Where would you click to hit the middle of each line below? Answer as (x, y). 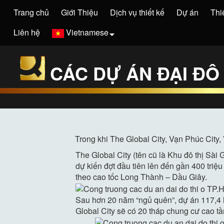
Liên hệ (27, 32)
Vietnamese (87, 32)
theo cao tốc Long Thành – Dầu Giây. (141, 176)
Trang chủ (31, 12)
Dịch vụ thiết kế (137, 12)
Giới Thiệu (79, 12)
